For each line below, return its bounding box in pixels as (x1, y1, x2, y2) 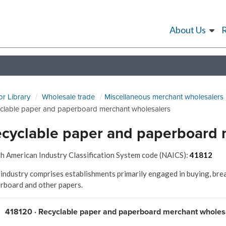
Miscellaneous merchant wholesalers (104, 91, 223, 103)
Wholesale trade (42, 91, 95, 103)
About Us (169, 24, 206, 35)
